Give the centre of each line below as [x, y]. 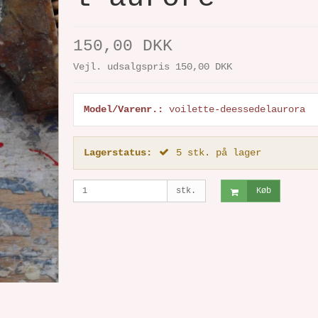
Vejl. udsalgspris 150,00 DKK [152, 67]
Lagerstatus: [117, 153]
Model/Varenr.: [123, 110]
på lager [238, 153]
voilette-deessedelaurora [237, 110]
